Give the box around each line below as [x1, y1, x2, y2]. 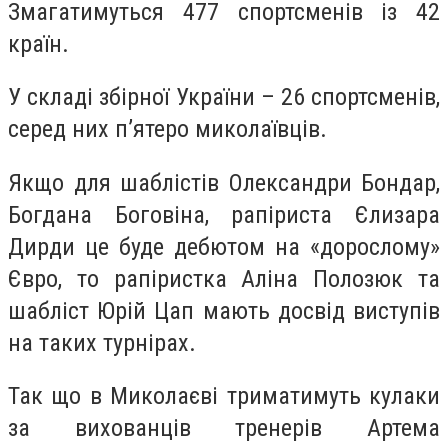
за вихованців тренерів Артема [8, 414, 440, 443]
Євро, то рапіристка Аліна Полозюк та [8, 264, 440, 293]
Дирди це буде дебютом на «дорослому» [8, 232, 440, 261]
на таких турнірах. [8, 328, 196, 357]
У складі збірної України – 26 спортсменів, [8, 83, 440, 112]
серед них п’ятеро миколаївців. [8, 115, 327, 144]
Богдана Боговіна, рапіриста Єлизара [8, 200, 440, 229]
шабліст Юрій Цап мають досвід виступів [8, 296, 440, 325]
